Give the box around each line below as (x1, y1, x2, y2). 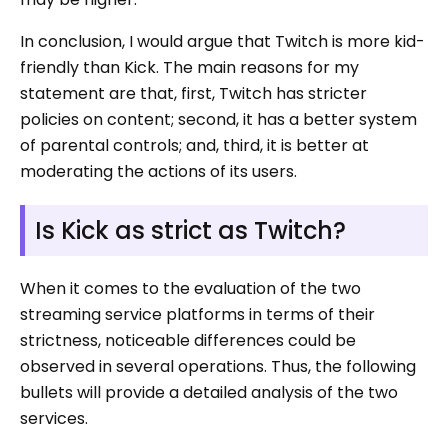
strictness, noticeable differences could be (20, 328, 356, 352)
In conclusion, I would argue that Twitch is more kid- (20, 29, 425, 53)
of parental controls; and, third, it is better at (20, 133, 369, 157)
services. (20, 406, 88, 430)
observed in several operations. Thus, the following (20, 354, 416, 378)
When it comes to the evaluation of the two (20, 276, 361, 300)
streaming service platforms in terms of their (20, 302, 375, 326)
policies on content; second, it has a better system (20, 107, 417, 131)
